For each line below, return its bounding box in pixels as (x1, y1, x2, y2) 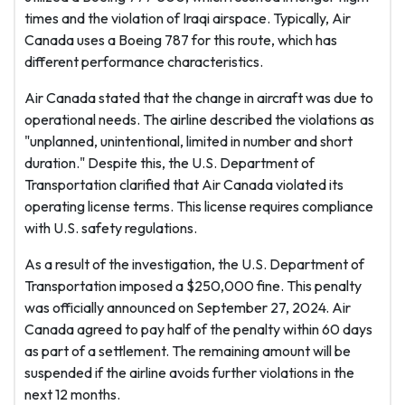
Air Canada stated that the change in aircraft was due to (24, 89, 373, 108)
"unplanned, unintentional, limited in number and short (24, 132, 353, 151)
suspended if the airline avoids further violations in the (24, 363, 354, 382)
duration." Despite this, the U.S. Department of (24, 154, 315, 173)
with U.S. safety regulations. (24, 219, 197, 238)
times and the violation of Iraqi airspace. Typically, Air (24, 9, 351, 28)
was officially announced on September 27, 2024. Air (24, 298, 351, 317)
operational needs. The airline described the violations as (24, 110, 374, 129)
